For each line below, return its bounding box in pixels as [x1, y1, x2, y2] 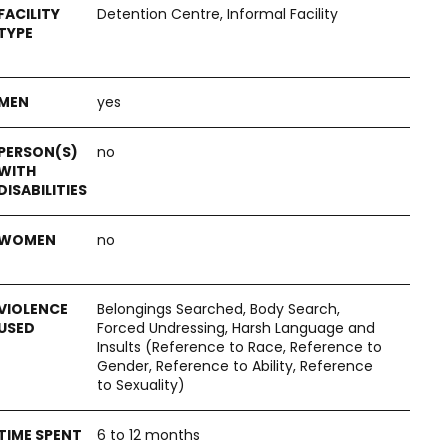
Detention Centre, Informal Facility [97, 4, 338, 24]
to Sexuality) [97, 375, 185, 395]
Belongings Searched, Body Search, [97, 299, 340, 319]
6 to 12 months [97, 425, 200, 445]
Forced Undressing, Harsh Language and [97, 318, 375, 338]
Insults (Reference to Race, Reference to [97, 337, 382, 357]
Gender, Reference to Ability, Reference [97, 356, 373, 376]
